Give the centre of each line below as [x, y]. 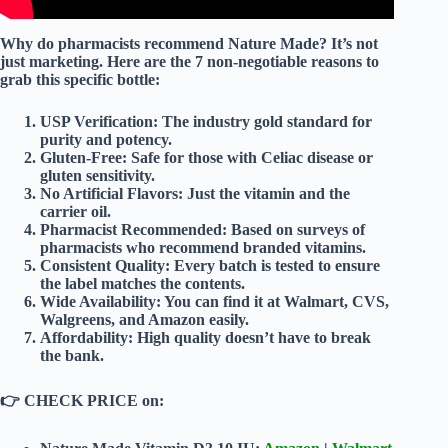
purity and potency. [106, 140]
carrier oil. [75, 212]
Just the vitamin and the [266, 194]
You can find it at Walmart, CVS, [275, 302]
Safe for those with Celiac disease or [250, 158]
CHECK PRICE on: [94, 401]
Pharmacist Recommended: [133, 230]
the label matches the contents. [142, 284]
